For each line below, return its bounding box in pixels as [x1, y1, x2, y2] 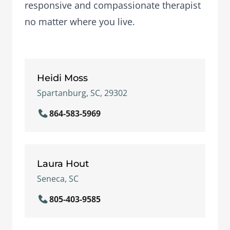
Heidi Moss [37, 72, 88, 84]
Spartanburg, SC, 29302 [37, 87, 127, 99]
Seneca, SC [37, 173, 79, 184]
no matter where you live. [25, 15, 135, 28]
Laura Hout [37, 158, 89, 169]
